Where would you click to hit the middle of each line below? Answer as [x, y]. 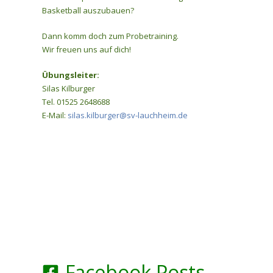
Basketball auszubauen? [88, 10]
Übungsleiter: [71, 75]
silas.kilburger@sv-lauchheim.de [128, 115]
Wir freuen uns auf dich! [87, 49]
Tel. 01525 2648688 [76, 102]
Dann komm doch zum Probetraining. [110, 36]
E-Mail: [55, 115]
